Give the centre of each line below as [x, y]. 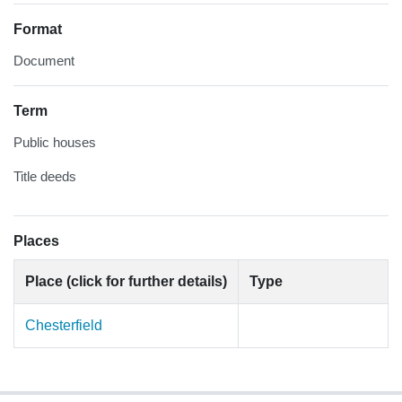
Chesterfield [64, 326]
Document [44, 61]
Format [38, 30]
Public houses [55, 143]
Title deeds [45, 177]
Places [36, 241]
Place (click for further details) [126, 282]
